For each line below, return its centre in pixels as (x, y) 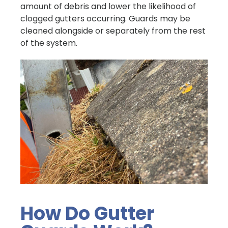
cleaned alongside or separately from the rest (113, 31)
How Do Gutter (87, 214)
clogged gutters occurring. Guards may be (105, 19)
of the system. (49, 43)
